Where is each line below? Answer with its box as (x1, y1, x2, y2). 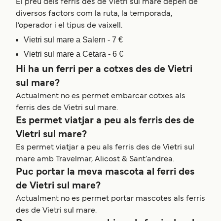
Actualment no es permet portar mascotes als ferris (16, 195, 205, 203)
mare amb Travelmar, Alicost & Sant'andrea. (16, 156, 174, 163)
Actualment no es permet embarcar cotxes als (16, 93, 185, 100)
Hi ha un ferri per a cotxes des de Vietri (16, 65, 192, 74)
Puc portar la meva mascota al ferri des (16, 168, 194, 177)
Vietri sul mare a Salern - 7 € (24, 36, 123, 44)
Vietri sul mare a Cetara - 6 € (24, 50, 123, 59)
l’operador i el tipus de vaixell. (16, 22, 122, 30)
